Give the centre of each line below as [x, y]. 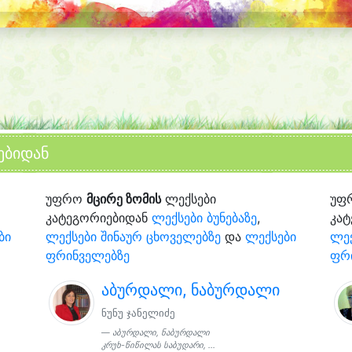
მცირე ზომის [123, 198]
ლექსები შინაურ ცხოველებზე [133, 236]
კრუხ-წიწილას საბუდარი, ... [159, 345]
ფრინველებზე [87, 255]
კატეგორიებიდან [98, 217]
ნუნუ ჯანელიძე [139, 313]
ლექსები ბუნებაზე [204, 217]
